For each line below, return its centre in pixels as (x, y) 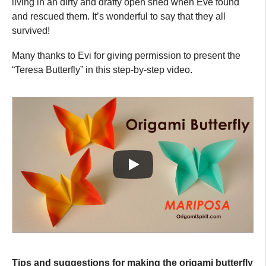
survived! (31, 30)
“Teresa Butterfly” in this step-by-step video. (102, 69)
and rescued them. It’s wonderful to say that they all (119, 16)
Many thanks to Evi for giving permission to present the (126, 55)
